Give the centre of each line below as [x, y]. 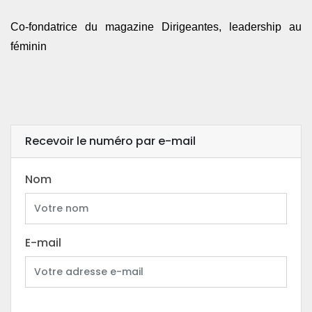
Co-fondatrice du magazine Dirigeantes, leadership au [156, 27]
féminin [29, 47]
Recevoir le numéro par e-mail [110, 141]
